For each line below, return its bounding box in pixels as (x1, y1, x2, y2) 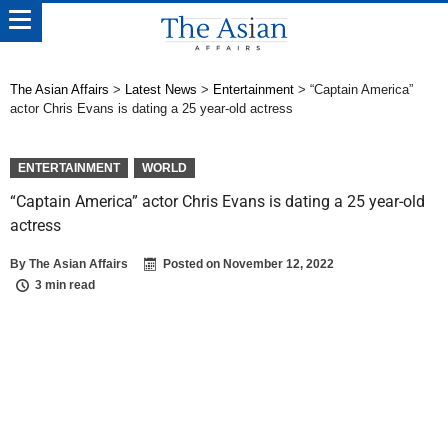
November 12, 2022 (223, 257, 334, 271)
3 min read (35, 278, 95, 292)
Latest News (125, 82, 197, 97)
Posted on (163, 257, 223, 271)
